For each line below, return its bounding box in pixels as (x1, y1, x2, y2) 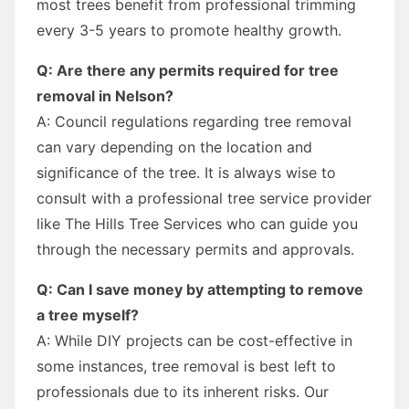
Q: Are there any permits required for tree (37, 60, 339, 79)
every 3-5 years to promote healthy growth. (37, 20, 341, 39)
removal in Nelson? (37, 86, 173, 105)
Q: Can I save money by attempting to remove (37, 279, 363, 299)
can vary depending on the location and (37, 137, 312, 156)
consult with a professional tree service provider (37, 188, 372, 207)
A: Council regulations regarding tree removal (37, 111, 351, 131)
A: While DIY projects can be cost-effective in (37, 330, 352, 350)
